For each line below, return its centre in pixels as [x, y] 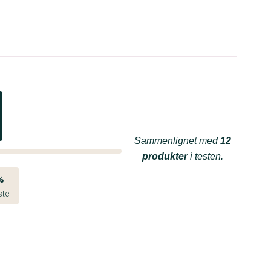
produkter [165, 156]
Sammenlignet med [177, 141]
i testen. [205, 156]
